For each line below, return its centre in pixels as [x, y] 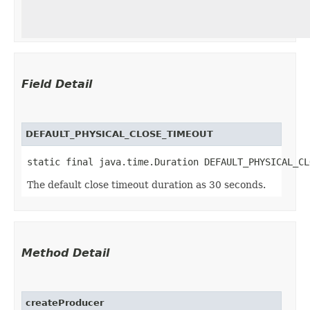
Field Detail [57, 84]
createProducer [65, 302]
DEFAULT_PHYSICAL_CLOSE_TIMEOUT [119, 134]
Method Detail [65, 253]
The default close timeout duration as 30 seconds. [146, 184]
